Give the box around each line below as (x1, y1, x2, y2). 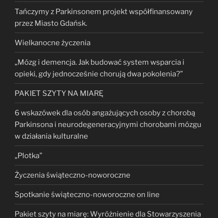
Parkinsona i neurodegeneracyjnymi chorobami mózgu (15, 120, 201, 129)
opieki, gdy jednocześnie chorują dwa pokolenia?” (15, 69, 183, 78)
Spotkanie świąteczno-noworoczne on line (15, 190, 160, 199)
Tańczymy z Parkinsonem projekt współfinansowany (15, 7, 193, 16)
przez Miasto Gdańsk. (15, 18, 87, 28)
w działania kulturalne (15, 131, 88, 141)
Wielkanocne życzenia (15, 38, 91, 47)
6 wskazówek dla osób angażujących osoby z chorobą (15, 108, 195, 117)
